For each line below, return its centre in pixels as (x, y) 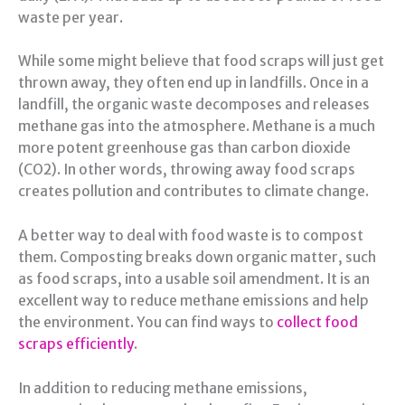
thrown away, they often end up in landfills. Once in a (193, 83)
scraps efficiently (76, 344)
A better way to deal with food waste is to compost (191, 236)
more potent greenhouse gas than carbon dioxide (184, 148)
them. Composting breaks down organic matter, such (197, 258)
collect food (317, 323)
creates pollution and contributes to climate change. (193, 192)
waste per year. (71, 17)
